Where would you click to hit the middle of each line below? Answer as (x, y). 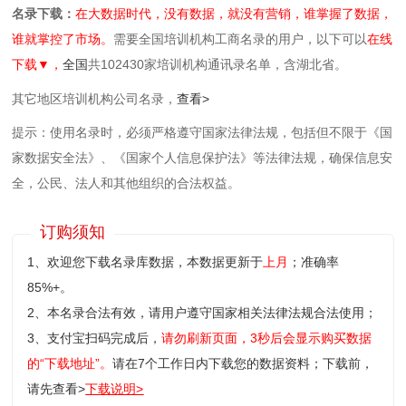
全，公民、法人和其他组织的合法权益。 (126, 184)
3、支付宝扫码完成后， (95, 338)
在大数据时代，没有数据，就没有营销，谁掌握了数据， (234, 14)
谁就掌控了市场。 (63, 39)
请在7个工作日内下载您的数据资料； (218, 364)
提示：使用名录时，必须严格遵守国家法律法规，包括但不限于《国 (203, 133)
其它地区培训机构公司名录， (95, 98)
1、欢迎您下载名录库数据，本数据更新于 (145, 262)
